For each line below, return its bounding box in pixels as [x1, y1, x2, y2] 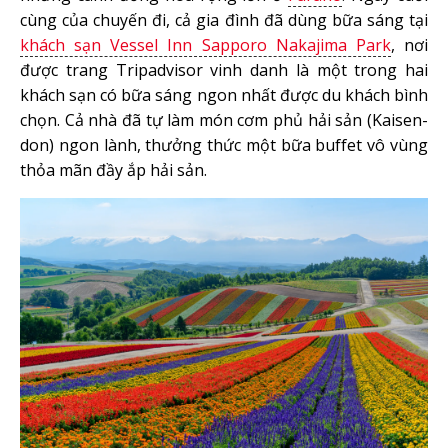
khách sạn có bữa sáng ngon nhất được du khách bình [20, 84, 428, 107]
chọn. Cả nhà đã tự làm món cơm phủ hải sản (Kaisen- [20, 109, 428, 132]
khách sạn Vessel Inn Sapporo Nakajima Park [20, 34, 391, 57]
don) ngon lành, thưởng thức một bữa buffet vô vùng [20, 134, 428, 157]
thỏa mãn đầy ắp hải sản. [20, 159, 211, 182]
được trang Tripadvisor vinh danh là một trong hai [20, 59, 428, 82]
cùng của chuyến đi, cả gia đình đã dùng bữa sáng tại [20, 9, 428, 32]
